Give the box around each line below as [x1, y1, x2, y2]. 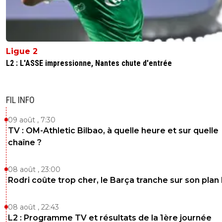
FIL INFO [6, 94, 35, 105]
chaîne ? [8, 137, 42, 147]
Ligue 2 [6, 46, 38, 56]
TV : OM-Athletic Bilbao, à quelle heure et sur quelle [8, 125, 219, 135]
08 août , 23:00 [8, 165, 60, 174]
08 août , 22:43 [8, 202, 59, 212]
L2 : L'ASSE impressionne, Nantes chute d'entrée [6, 58, 172, 68]
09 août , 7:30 [8, 115, 55, 124]
